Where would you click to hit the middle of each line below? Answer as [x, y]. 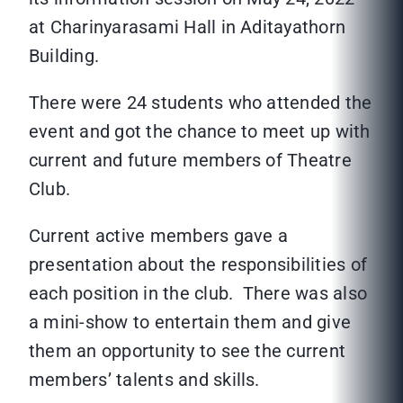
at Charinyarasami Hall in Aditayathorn [188, 27]
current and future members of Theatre [190, 161]
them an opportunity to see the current [188, 351]
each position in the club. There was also [198, 294]
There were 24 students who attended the [201, 103]
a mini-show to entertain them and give [190, 322]
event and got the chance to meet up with [200, 132]
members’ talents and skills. [144, 380]
